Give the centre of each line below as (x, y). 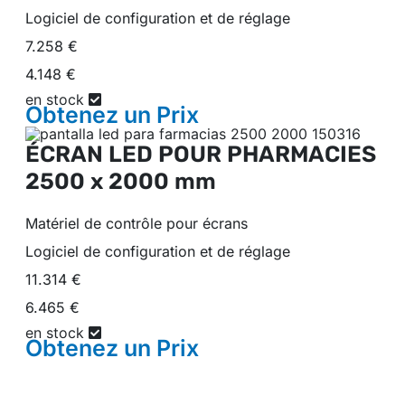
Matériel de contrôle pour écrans (137, 223)
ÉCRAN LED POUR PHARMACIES (201, 154)
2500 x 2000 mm (121, 181)
